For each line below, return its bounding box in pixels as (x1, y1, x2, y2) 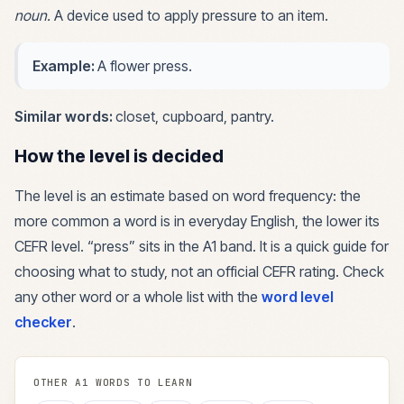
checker (14, 313, 72, 331)
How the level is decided (14, 145, 224, 167)
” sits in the (129, 237, 203, 255)
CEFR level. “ (14, 237, 94, 255)
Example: (32, 57, 97, 75)
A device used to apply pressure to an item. (54, 6, 328, 24)
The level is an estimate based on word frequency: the (14, 187, 361, 205)
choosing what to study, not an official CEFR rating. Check (14, 262, 384, 280)
